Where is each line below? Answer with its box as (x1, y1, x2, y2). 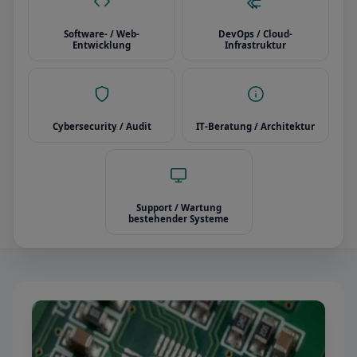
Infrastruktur (225, 39, 286, 51)
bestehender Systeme (128, 213, 229, 225)
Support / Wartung (135, 202, 222, 214)
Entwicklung (73, 39, 131, 51)
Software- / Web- (64, 28, 139, 40)
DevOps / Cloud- (218, 28, 292, 40)
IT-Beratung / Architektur (196, 120, 315, 132)
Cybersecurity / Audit (52, 120, 151, 132)
